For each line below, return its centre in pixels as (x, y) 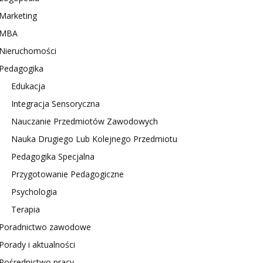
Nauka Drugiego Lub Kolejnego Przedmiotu (94, 139)
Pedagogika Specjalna (53, 156)
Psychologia (34, 192)
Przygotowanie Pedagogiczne (68, 174)
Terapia (26, 209)
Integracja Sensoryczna (55, 104)
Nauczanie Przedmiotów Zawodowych (85, 121)
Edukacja (28, 86)
